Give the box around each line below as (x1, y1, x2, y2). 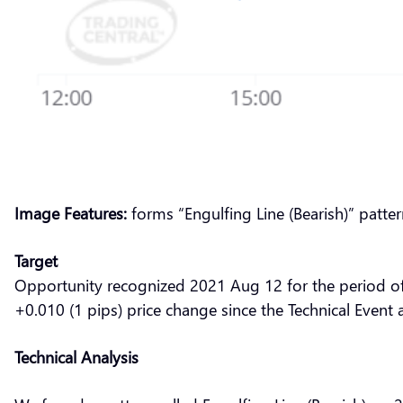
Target (14, 248, 58, 272)
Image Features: (14, 201, 127, 224)
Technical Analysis (14, 345, 139, 368)
